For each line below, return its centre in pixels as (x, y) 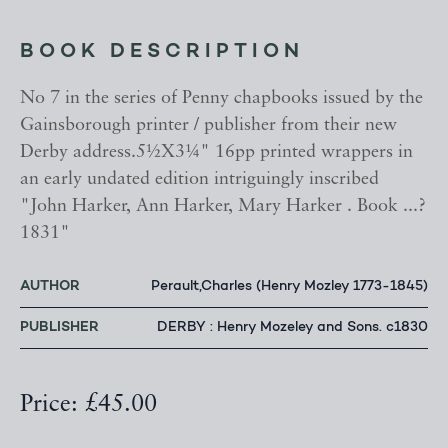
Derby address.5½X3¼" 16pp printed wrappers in (216, 153)
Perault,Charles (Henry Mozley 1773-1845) (289, 287)
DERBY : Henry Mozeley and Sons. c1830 (292, 328)
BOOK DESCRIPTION (162, 52)
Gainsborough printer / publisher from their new (208, 126)
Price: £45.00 (88, 405)
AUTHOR (50, 287)
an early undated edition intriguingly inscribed (199, 180)
